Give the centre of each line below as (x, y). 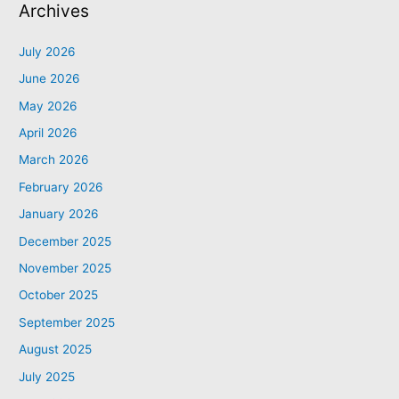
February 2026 (61, 187)
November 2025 (65, 268)
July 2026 (48, 51)
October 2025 (59, 295)
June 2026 (50, 79)
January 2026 (59, 214)
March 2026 (54, 160)
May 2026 (49, 106)
